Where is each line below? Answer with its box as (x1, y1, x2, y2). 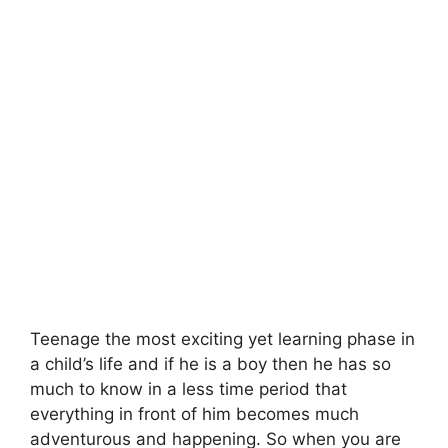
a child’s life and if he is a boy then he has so (30, 353, 391, 374)
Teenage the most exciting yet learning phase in (30, 328, 415, 349)
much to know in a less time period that (30, 378, 347, 399)
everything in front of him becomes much (30, 403, 359, 424)
